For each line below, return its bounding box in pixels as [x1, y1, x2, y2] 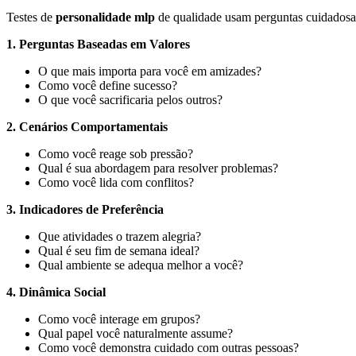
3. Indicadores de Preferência [6, 203, 164, 217]
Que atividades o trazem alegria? [38, 230, 201, 244]
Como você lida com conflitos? [38, 176, 194, 190]
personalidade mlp [56, 10, 155, 25]
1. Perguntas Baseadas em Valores [6, 37, 190, 52]
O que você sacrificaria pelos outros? [38, 93, 222, 107]
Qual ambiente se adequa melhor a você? [38, 258, 243, 273]
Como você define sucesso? [38, 79, 177, 93]
